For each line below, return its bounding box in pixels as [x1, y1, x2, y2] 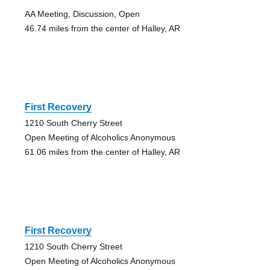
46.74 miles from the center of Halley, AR [24, 24, 180, 34]
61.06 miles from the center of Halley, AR [24, 147, 180, 157]
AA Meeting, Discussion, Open [24, 9, 140, 19]
